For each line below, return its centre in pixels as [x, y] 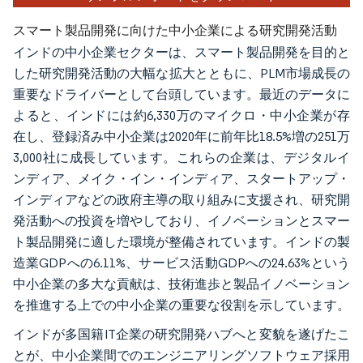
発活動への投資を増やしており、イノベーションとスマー [181, 221]
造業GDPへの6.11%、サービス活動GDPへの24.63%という [181, 263]
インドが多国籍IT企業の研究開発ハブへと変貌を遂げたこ [181, 335]
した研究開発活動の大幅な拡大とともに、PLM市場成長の [181, 74]
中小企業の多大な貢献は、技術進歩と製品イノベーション [181, 284]
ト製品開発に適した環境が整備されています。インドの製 [181, 242]
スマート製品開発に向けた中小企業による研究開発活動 [175, 30]
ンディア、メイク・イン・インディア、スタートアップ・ [181, 179]
